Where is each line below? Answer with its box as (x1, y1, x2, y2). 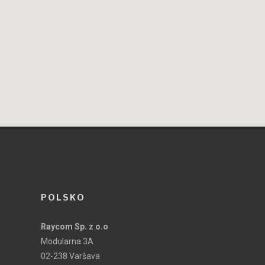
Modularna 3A (40, 236, 93, 246)
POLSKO (40, 191, 85, 204)
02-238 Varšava (40, 251, 100, 261)
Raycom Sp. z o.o (40, 221, 108, 231)
